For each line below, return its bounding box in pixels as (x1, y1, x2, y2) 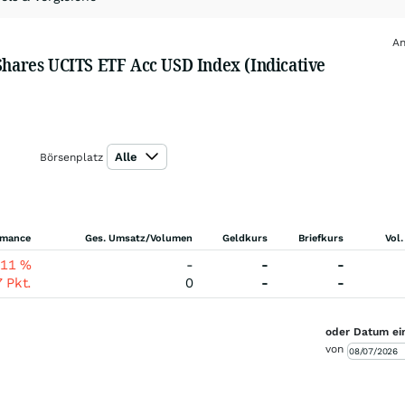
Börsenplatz (39, 151, 103, 164)
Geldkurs (222, 232, 268, 244)
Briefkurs (298, 232, 344, 244)
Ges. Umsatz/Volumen (85, 232, 193, 244)
